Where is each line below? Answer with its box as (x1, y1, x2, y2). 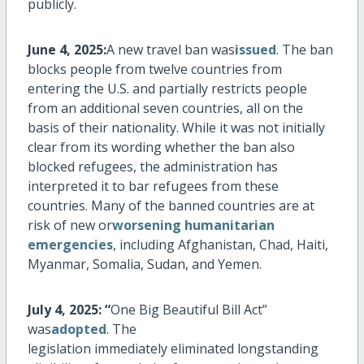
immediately (93, 340, 167, 358)
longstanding (233, 340, 318, 358)
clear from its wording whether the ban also (27, 138, 295, 157)
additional (79, 99, 140, 118)
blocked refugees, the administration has (27, 158, 278, 176)
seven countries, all (139, 99, 263, 118)
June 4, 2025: (27, 41, 106, 59)
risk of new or (27, 216, 112, 235)
